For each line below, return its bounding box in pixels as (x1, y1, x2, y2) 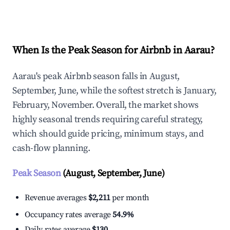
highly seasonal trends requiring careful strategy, (12, 113, 203, 126)
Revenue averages (25, 193, 89, 203)
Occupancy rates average (25, 209, 113, 220)
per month (110, 193, 149, 203)
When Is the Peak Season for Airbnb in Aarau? (12, 44, 215, 57)
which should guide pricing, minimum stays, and (12, 128, 204, 140)
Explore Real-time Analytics (29, 3, 135, 14)
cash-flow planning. (12, 142, 90, 155)
